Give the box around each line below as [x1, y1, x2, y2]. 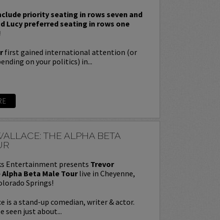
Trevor [90, 159, 114, 169]
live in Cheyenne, [77, 168, 135, 178]
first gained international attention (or [2, 47, 137, 57]
